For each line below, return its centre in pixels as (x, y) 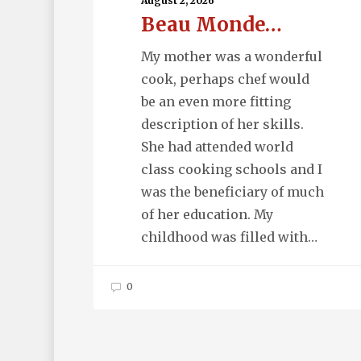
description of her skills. (222, 124)
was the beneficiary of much (232, 192)
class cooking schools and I (231, 170)
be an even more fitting (216, 102)
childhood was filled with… (229, 237)
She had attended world (217, 147)
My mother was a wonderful (231, 57)
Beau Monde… (211, 25)
